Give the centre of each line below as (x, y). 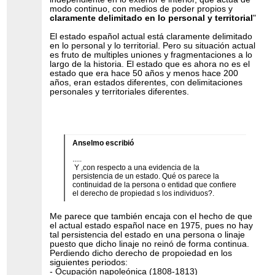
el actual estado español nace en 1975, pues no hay (152, 226)
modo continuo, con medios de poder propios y (141, 9)
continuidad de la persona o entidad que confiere (154, 185)
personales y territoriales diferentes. (120, 91)
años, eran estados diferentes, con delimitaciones (146, 82)
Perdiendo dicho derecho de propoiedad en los (141, 254)
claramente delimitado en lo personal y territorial (152, 18)
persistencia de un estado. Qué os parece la (145, 176)
